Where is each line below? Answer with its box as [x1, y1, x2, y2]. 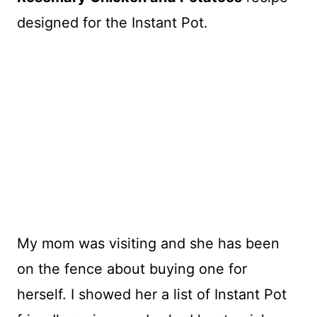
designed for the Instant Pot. [17, 14, 208, 32]
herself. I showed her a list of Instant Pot [17, 285, 287, 303]
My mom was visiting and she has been [17, 234, 279, 252]
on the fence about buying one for [17, 260, 247, 277]
